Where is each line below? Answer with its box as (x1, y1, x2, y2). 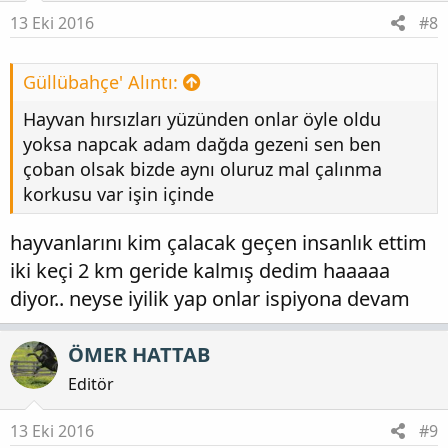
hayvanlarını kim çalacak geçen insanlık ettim (10, 229, 427, 257)
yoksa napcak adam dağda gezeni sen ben (23, 132, 381, 157)
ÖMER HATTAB (68, 341, 210, 369)
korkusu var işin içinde (23, 182, 214, 207)
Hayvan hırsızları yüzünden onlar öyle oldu (23, 107, 381, 132)
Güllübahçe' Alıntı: (23, 70, 178, 95)
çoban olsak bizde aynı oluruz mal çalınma (23, 157, 382, 182)
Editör (68, 373, 114, 396)
